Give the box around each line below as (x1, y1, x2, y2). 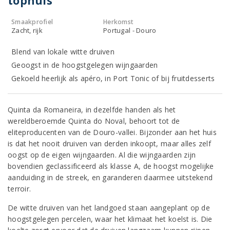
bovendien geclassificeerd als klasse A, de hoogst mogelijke (8, 161, 214, 171)
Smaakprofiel (11, 17, 53, 26)
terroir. (8, 184, 31, 194)
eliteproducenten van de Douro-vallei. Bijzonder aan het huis (8, 127, 217, 137)
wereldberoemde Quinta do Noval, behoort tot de (8, 116, 180, 126)
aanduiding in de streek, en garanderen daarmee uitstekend (8, 172, 213, 182)
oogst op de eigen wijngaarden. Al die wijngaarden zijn (8, 150, 196, 160)
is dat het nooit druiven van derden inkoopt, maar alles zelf (8, 139, 211, 148)
